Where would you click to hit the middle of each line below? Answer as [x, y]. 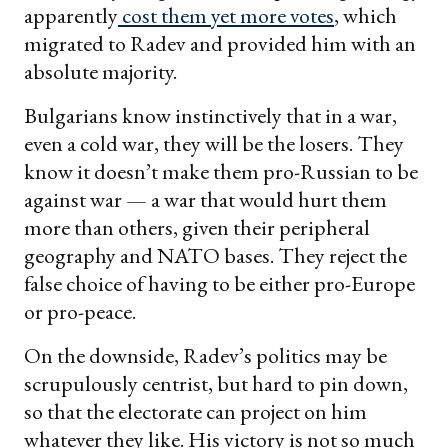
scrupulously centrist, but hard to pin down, [216, 384]
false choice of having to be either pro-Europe [219, 284]
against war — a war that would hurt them [205, 200]
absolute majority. [100, 72]
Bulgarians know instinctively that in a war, [210, 116]
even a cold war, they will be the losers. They [214, 144]
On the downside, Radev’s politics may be [205, 356]
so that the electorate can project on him [195, 412]
